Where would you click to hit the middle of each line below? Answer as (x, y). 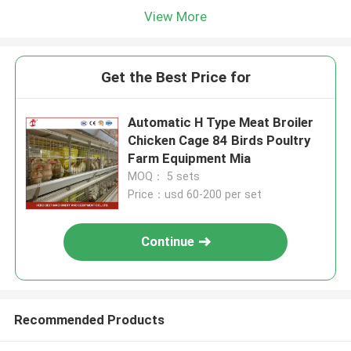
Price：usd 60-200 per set (195, 195)
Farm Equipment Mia (241, 159)
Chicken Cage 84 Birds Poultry (219, 141)
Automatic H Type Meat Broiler (221, 123)
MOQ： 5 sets (164, 177)
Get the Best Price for (175, 78)
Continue (168, 242)
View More (175, 16)
